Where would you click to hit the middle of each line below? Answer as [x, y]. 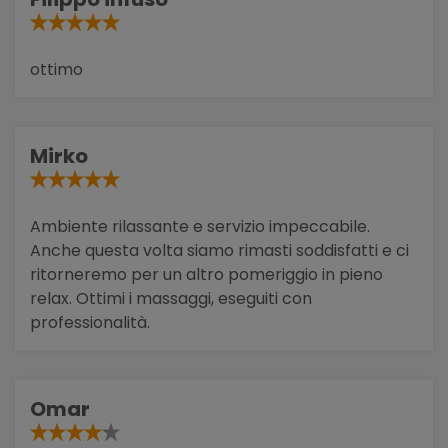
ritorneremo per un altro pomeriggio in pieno [206, 274]
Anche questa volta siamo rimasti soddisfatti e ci [219, 250]
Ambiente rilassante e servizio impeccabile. [200, 226]
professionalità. [90, 322]
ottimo [56, 69]
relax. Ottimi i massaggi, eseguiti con [171, 298]
